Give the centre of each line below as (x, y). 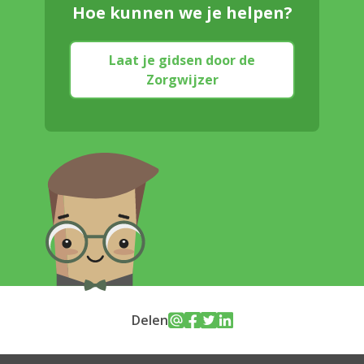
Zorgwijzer (182, 80)
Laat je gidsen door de (182, 61)
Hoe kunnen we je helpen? (182, 13)
